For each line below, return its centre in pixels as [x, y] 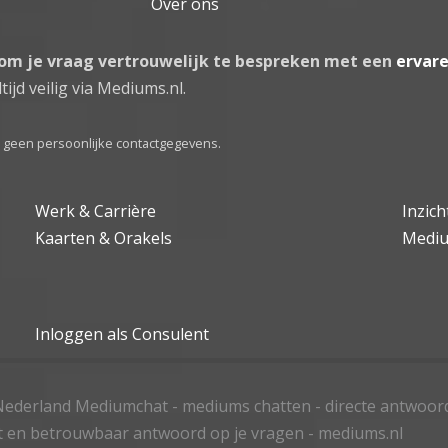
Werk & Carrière [96, 210]
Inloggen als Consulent [122, 333]
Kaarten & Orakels [104, 237]
